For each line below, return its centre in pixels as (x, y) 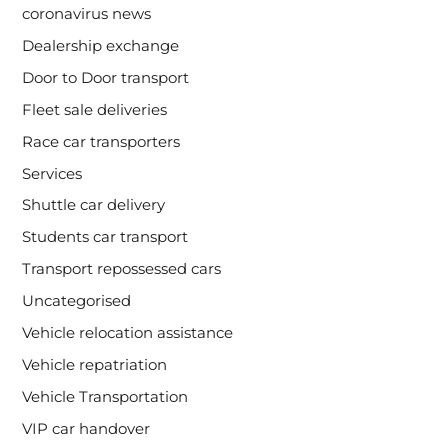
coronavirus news (87, 13)
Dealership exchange (101, 45)
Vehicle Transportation (105, 397)
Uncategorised (77, 301)
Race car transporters (101, 141)
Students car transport (105, 237)
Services (52, 173)
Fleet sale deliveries (95, 109)
